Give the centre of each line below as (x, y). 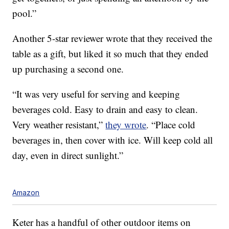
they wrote (126, 125)
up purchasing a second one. (68, 69)
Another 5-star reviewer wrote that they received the (112, 38)
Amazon (26, 193)
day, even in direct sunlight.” (68, 155)
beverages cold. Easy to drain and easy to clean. (105, 109)
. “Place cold (171, 125)
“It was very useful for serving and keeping (96, 94)
